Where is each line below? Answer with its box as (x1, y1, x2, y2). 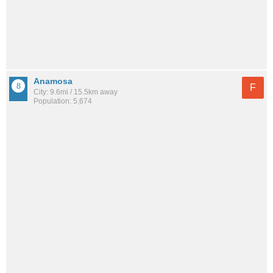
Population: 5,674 (34, 97, 92, 106)
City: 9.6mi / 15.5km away (34, 88, 118, 97)
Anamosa (34, 76, 73, 87)
